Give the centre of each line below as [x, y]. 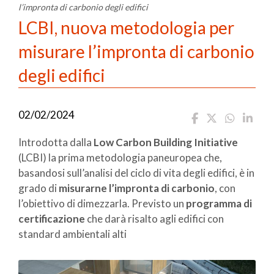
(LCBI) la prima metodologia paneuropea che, [120, 157]
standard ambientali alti [72, 234]
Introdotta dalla [56, 142]
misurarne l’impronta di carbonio [137, 188]
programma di [219, 203]
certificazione [52, 218]
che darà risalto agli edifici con [154, 218]
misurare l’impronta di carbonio [136, 51]
